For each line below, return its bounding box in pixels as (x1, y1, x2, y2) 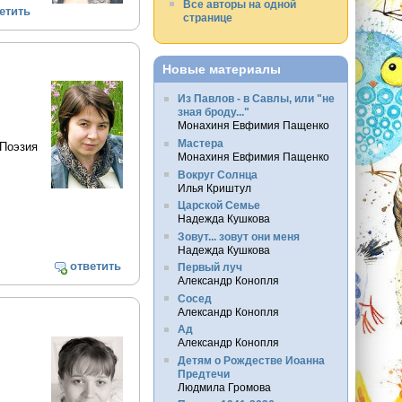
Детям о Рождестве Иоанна (177, 354, 325, 366)
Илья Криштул (177, 181, 251, 194)
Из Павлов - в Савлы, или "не (177, 92, 335, 105)
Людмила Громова (177, 380, 271, 393)
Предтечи (177, 367, 230, 380)
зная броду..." (177, 106, 249, 118)
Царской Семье (177, 199, 260, 212)
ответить (70, 259, 122, 274)
